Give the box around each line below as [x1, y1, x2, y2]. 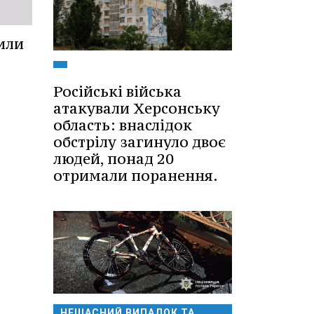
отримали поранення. [53, 166, 218, 186]
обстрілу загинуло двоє [53, 132, 226, 152]
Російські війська [53, 82, 182, 102]
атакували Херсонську [53, 99, 220, 118]
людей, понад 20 [53, 149, 174, 169]
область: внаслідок [53, 116, 192, 135]
